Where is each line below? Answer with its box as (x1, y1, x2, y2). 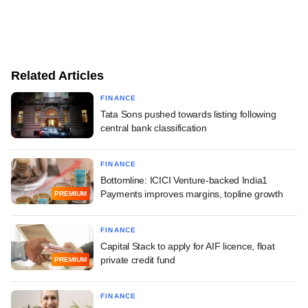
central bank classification (100, 122, 207, 133)
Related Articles (11, 68, 104, 82)
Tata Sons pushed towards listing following (100, 108, 276, 120)
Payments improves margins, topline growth (100, 188, 283, 199)
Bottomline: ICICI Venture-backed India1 (100, 174, 268, 186)
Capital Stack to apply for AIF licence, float (100, 240, 275, 252)
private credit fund (100, 254, 175, 265)
